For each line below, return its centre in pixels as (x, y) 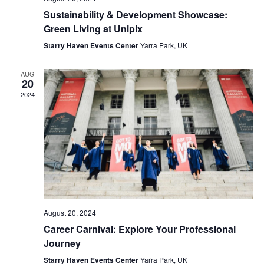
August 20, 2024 (70, 213)
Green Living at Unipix (93, 28)
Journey (62, 243)
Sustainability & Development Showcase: (135, 14)
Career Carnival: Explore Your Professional (139, 229)
